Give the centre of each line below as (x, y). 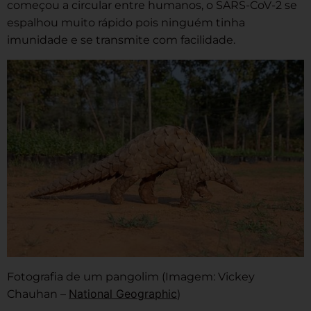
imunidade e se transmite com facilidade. (121, 40)
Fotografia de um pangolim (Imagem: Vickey (131, 277)
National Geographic (123, 294)
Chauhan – (38, 294)
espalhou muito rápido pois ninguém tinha (126, 22)
